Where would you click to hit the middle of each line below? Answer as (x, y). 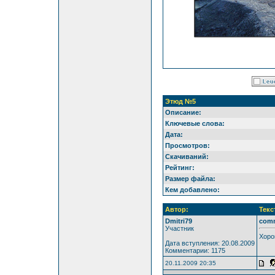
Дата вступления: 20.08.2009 (210, 243)
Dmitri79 (178, 221)
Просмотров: (187, 145)
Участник (179, 228)
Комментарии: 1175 (195, 250)
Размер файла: (190, 178)
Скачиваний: (187, 156)
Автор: (176, 209)
